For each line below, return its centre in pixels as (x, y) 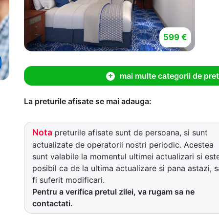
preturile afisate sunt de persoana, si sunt (130, 132)
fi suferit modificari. (68, 180)
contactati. (53, 203)
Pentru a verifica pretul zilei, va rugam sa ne (113, 191)
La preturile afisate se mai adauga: (88, 101)
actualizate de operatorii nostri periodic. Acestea (123, 144)
